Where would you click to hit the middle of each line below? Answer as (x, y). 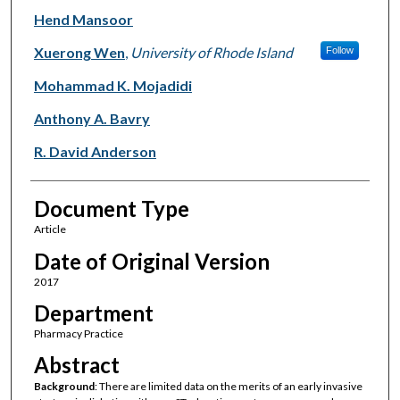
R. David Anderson (95, 152)
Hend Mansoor (83, 20)
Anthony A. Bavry (92, 119)
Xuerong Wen (79, 53)
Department (93, 312)
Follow (339, 50)
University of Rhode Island (211, 53)
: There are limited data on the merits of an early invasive (228, 387)
